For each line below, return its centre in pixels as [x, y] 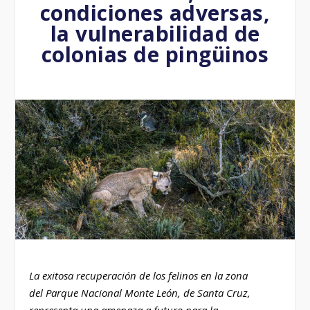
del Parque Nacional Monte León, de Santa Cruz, [140, 292]
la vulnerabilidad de [155, 34]
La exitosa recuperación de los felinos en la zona [139, 275]
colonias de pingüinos [155, 54]
